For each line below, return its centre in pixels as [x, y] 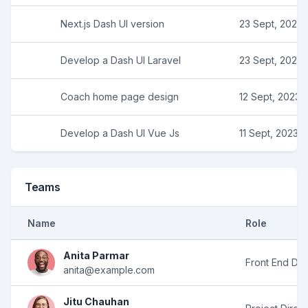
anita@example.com [109, 269]
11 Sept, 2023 [269, 133]
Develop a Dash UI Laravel [121, 60]
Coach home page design [120, 96]
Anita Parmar [96, 255]
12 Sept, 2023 [270, 96]
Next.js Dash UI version [112, 23]
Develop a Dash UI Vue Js [120, 133]
